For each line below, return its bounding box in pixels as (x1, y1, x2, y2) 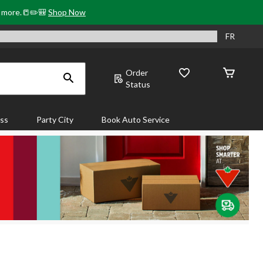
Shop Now (48, 7, 86, 17)
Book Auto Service (102, 114, 170, 124)
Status (126, 79, 150, 89)
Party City (36, 114, 73, 124)
